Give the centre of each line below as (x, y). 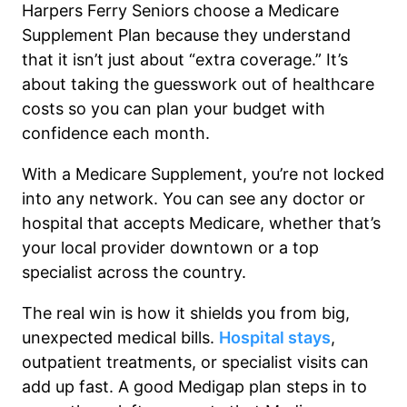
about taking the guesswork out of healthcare (198, 84)
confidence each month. (116, 134)
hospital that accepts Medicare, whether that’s (201, 223)
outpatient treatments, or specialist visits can (195, 362)
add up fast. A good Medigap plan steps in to (194, 387)
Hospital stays (275, 338)
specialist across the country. (134, 273)
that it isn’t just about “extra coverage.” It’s (185, 60)
